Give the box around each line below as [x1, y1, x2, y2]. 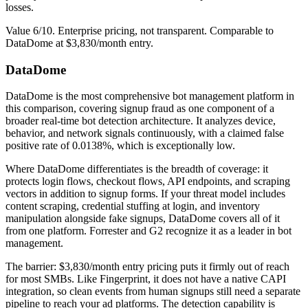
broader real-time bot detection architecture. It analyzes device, [5, 115, 276, 127]
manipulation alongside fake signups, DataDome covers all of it [5, 212, 280, 225]
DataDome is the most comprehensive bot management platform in [5, 90, 294, 102]
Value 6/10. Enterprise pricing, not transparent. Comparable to [5, 24, 274, 36]
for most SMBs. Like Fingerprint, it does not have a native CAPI [5, 273, 286, 285]
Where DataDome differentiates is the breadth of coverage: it [5, 163, 268, 175]
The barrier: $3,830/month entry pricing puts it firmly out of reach [5, 261, 289, 273]
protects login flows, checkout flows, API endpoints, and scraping [5, 175, 290, 188]
